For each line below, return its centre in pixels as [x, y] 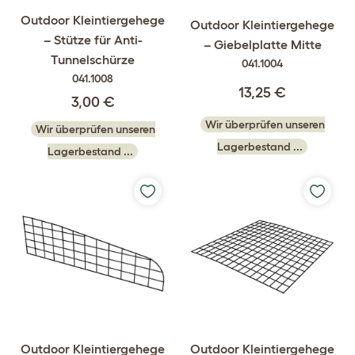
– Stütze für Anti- [93, 40]
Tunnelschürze [93, 59]
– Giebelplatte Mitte [262, 45]
